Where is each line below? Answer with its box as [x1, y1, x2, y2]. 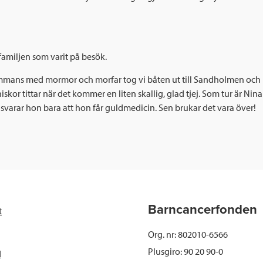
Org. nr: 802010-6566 [148, 228, 228, 241]
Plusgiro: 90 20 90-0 [148, 245, 223, 258]
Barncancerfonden [148, 202, 257, 218]
